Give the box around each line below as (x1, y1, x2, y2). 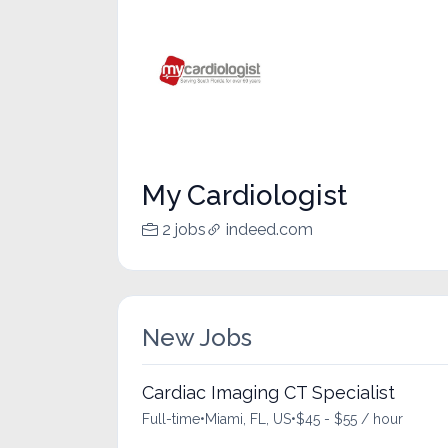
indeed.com (226, 219, 313, 239)
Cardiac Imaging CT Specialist (142, 381, 395, 403)
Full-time (142, 410, 200, 427)
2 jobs (162, 219, 206, 239)
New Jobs (142, 322, 252, 352)
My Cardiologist (142, 178, 347, 212)
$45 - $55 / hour (296, 410, 403, 427)
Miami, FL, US (205, 410, 291, 427)
